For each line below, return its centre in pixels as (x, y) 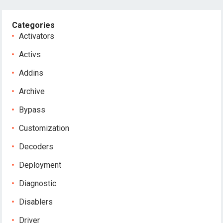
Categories (34, 25)
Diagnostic (38, 183)
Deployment (40, 165)
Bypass (32, 110)
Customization (44, 128)
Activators (37, 36)
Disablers (36, 202)
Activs (30, 55)
